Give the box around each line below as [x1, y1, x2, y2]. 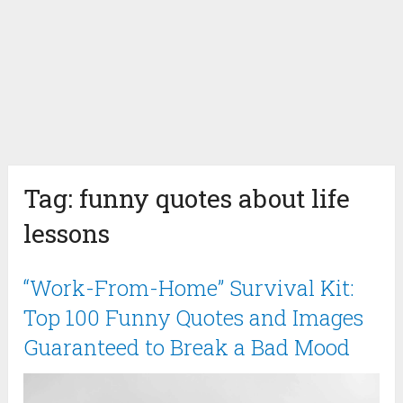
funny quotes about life [79, 182, 351, 216]
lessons [23, 217, 111, 251]
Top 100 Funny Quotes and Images [23, 303, 364, 333]
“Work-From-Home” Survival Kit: [23, 273, 355, 303]
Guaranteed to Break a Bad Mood [23, 333, 351, 363]
